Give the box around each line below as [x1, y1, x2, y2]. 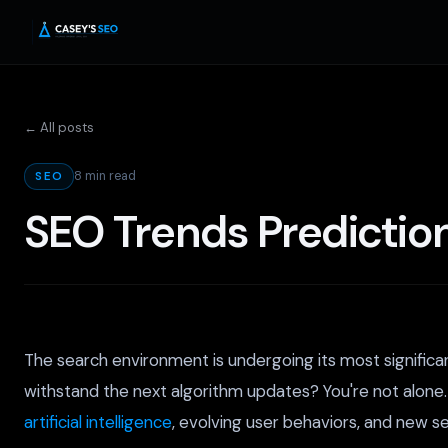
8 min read [74, 168, 137, 185]
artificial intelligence [24, 410, 172, 433]
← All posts [24, 119, 94, 136]
